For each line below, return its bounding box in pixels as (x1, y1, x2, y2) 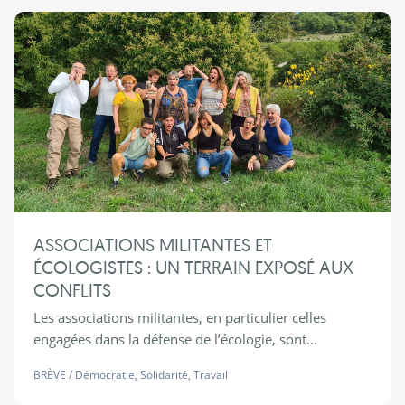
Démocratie (74, 367, 135, 383)
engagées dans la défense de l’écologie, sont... (33, 330, 317, 349)
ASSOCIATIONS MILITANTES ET (33, 233, 272, 257)
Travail (193, 367, 228, 383)
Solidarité (139, 367, 188, 383)
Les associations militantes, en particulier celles (33, 308, 326, 327)
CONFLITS (33, 278, 111, 302)
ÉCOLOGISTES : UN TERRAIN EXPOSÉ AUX (33, 256, 353, 279)
